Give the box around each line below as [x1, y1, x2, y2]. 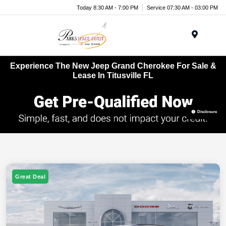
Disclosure [197, 109, 217, 114]
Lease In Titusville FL [73, 71, 153, 80]
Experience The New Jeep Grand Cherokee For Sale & [10, 61, 216, 70]
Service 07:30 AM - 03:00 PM [147, 4, 218, 11]
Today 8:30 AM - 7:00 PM [77, 4, 138, 11]
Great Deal [15, 173, 45, 180]
